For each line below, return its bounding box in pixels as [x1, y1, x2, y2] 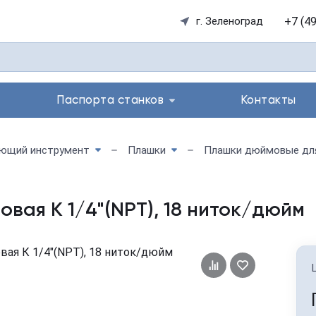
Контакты [240, 94, 296, 107]
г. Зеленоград [196, 15, 263, 28]
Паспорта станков [56, 94, 164, 107]
